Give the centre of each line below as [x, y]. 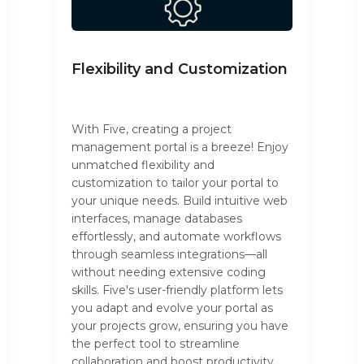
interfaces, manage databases [157, 219]
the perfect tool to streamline [156, 344]
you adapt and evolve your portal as [172, 308]
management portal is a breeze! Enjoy [180, 147]
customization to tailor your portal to [175, 183]
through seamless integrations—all [169, 255]
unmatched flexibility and [143, 165]
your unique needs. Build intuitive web [180, 201]
